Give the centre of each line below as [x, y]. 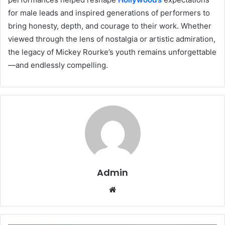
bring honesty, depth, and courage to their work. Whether [110, 26]
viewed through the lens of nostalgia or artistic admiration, [112, 39]
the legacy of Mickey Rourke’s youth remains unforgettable [112, 52]
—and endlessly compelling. [58, 65]
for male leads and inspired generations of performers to [109, 13]
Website [130, 189]
